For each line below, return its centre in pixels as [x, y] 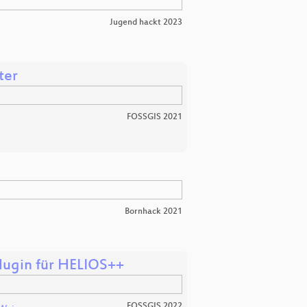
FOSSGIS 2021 [155, 117]
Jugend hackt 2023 [146, 22]
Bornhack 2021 [153, 211]
